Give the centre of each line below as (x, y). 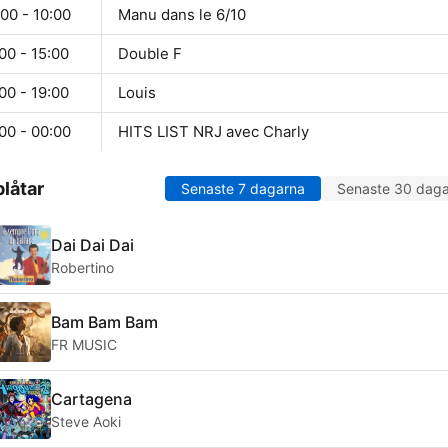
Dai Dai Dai (92, 244)
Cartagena (91, 398)
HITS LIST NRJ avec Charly (213, 132)
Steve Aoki (86, 421)
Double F (150, 54)
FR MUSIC (84, 344)
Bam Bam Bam (104, 321)
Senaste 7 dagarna (243, 189)
